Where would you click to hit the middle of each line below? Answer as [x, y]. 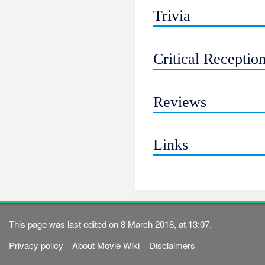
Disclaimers [172, 245]
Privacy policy [36, 245]
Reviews [180, 102]
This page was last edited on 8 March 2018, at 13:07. [111, 224]
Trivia [172, 16]
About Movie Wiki [106, 245]
